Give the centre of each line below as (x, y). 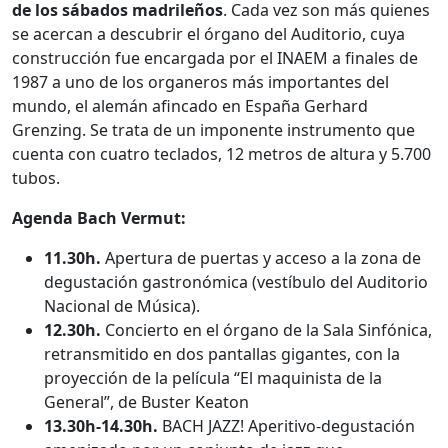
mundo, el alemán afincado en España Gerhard (190, 105)
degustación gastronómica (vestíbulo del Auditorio (236, 281)
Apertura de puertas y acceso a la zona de (263, 257)
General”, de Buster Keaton (146, 401)
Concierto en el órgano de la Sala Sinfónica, (268, 329)
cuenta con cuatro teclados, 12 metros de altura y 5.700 (221, 153)
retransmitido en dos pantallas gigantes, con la (222, 353)
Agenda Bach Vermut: (99, 217)
